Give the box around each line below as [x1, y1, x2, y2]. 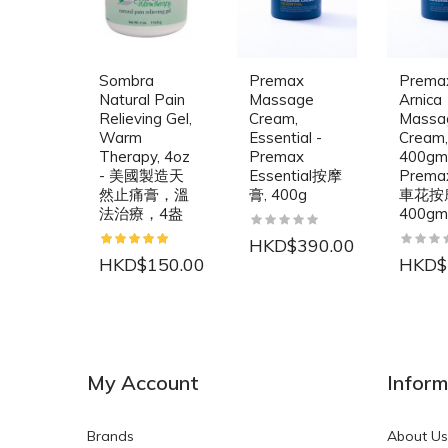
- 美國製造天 [99, 165, 184, 185]
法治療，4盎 [99, 203, 183, 223]
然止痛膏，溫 [99, 184, 189, 204]
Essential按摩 [249, 165, 342, 185]
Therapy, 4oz [99, 146, 190, 166]
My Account [87, 369, 199, 395]
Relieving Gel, [99, 108, 192, 128]
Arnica [399, 89, 442, 109]
